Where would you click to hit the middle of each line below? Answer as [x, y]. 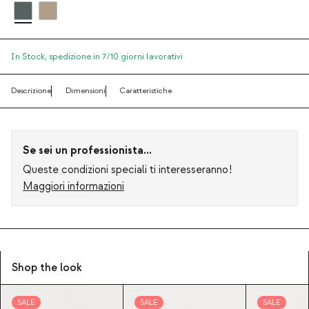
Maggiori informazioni [73, 187]
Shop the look [47, 268]
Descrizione [31, 91]
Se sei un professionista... [87, 151]
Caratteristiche [146, 91]
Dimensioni [86, 91]
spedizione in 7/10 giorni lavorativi [116, 57]
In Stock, [30, 57]
